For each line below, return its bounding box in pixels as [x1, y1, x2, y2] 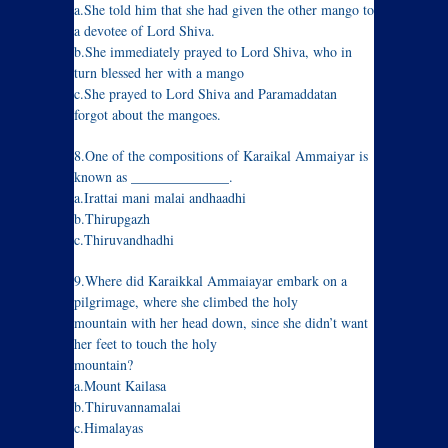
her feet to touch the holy [74, 334, 217, 354]
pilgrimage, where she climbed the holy [74, 292, 298, 312]
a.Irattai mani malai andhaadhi [74, 188, 246, 208]
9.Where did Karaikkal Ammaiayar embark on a [74, 271, 347, 291]
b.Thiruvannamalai [74, 397, 181, 417]
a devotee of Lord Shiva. [74, 21, 215, 41]
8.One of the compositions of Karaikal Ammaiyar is [74, 146, 368, 166]
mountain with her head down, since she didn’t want [74, 313, 368, 333]
